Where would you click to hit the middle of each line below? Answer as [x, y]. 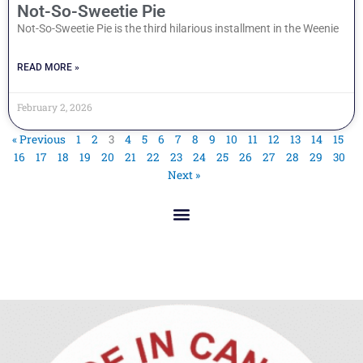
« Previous [38, 140]
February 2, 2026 [55, 107]
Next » [184, 175]
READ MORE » [48, 68]
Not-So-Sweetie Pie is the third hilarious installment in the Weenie [178, 29]
